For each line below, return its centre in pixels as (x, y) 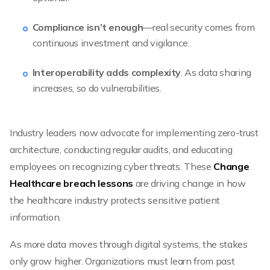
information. (36, 217)
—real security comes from (199, 27)
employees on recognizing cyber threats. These (112, 166)
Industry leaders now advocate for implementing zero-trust (134, 132)
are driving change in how (190, 183)
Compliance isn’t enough (88, 27)
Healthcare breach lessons (71, 183)
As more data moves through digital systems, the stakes (129, 244)
